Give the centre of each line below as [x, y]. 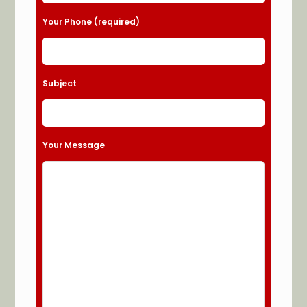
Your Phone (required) [91, 21]
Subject [60, 83]
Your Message [74, 145]
